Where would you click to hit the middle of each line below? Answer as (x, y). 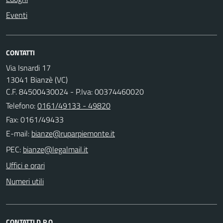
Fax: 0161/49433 (35, 119)
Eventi (17, 15)
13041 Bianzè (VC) (37, 79)
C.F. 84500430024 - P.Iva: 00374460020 (75, 91)
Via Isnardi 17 (28, 67)
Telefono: (22, 105)
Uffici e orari (25, 165)
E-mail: (18, 133)
